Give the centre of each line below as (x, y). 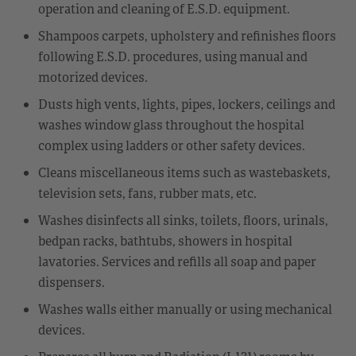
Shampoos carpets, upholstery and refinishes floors (187, 35)
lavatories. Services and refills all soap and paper (177, 261)
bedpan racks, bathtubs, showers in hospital (165, 240)
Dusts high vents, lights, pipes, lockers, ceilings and (187, 104)
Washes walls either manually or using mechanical (185, 309)
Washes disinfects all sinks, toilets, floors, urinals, (183, 220)
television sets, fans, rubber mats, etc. (147, 193)
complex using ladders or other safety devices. (172, 145)
